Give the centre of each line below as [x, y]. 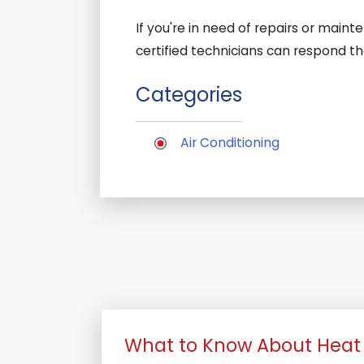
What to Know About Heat [242, 345]
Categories [189, 95]
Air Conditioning [230, 143]
